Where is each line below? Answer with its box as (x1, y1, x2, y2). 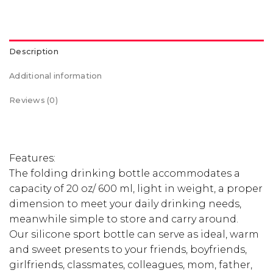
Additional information (9, 71, 102, 80)
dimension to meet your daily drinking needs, (9, 197, 241, 210)
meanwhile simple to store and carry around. (9, 213, 238, 225)
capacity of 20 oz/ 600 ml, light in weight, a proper (9, 182, 263, 194)
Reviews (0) (9, 95, 58, 105)
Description (9, 46, 58, 56)
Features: (9, 152, 55, 164)
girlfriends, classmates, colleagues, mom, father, (9, 258, 252, 271)
